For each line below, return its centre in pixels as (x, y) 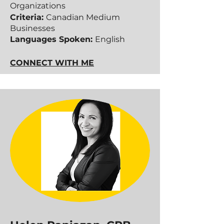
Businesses (32, 28)
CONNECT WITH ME (52, 63)
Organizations (38, 6)
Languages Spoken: (52, 39)
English (110, 39)
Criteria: (28, 17)
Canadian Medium (83, 17)
